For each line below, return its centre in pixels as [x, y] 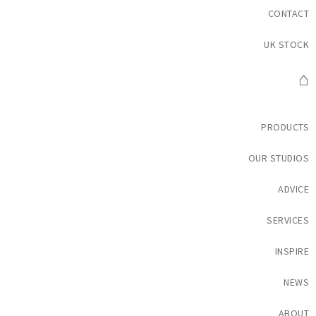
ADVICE [293, 189]
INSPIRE [292, 251]
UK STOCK [286, 44]
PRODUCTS [285, 127]
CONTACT [288, 13]
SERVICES [288, 220]
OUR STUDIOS [278, 158]
